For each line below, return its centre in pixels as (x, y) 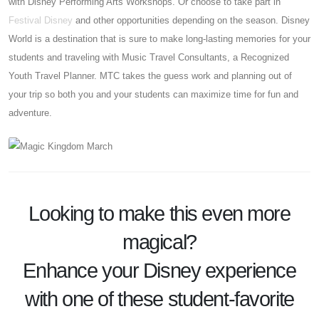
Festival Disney (41, 21)
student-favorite (231, 299)
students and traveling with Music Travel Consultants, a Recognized (149, 58)
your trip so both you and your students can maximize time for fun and (153, 95)
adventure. (30, 113)
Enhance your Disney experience (159, 270)
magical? (159, 242)
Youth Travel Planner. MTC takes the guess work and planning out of (150, 76)
